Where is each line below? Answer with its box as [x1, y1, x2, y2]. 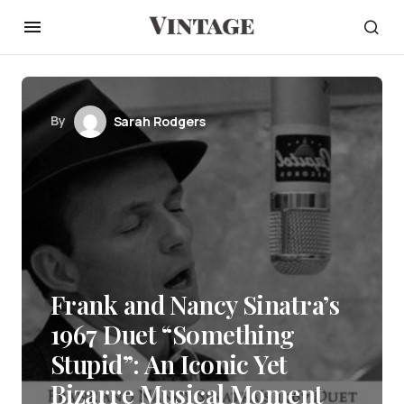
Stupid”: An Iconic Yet [50, 347, 288, 381]
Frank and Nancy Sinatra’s [50, 288, 340, 321]
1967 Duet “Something [50, 317, 295, 351]
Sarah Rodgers [113, 113, 206, 130]
